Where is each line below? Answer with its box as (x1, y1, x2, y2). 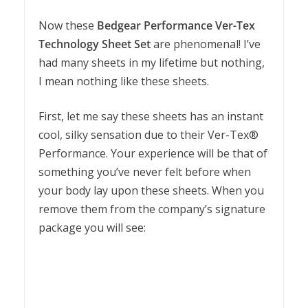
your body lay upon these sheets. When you (38, 183, 264, 199)
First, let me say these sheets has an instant (38, 109, 263, 124)
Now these (38, 18, 97, 34)
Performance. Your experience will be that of (38, 146, 267, 162)
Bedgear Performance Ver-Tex (97, 18, 255, 34)
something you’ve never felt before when (38, 164, 251, 180)
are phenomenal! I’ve (151, 36, 261, 52)
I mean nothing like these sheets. (38, 74, 209, 89)
